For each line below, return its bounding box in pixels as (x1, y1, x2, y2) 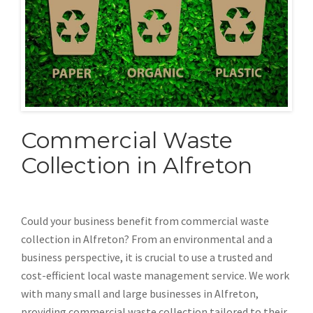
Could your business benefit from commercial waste (21, 213, 269, 228)
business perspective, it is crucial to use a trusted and (21, 249, 272, 264)
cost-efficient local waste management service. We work (21, 268, 289, 282)
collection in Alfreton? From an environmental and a (21, 231, 272, 246)
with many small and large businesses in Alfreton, (21, 286, 259, 300)
